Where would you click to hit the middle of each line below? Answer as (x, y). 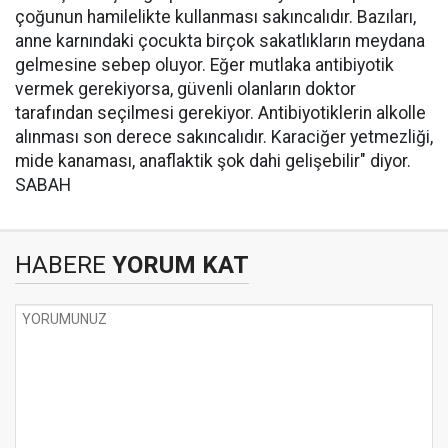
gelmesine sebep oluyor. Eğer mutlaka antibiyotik (204, 65)
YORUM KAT (177, 265)
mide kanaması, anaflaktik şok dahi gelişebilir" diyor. (213, 161)
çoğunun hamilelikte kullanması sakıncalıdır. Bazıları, (215, 17)
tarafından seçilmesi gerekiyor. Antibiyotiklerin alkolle (220, 113)
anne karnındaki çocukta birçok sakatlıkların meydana (220, 41)
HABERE (60, 265)
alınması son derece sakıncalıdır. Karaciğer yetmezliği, (224, 137)
